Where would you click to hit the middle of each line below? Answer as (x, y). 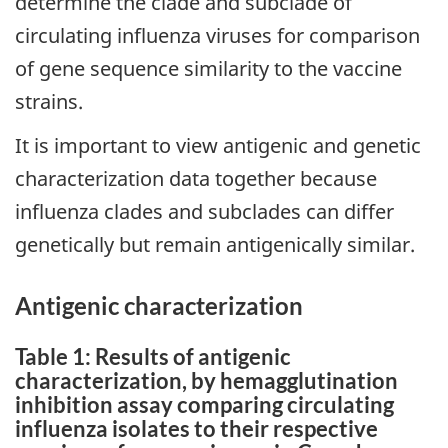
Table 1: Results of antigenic (153, 357)
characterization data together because (196, 179)
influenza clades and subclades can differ (204, 212)
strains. (49, 101)
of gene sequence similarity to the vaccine (208, 68)
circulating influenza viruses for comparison (217, 35)
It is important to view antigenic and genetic (218, 146)
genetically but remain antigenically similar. (215, 245)
